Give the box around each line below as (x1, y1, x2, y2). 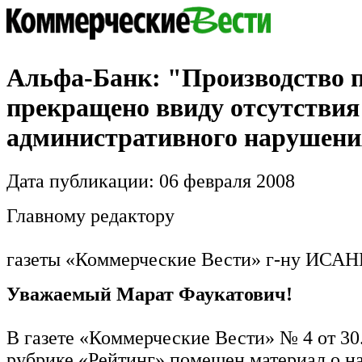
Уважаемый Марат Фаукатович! (6, 283, 293, 305)
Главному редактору (6, 204, 175, 226)
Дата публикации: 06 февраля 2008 (6, 170, 295, 192)
